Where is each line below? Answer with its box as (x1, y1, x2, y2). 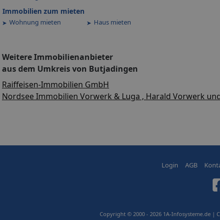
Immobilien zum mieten (2, 6, 84, 16)
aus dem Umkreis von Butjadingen (2, 63, 138, 74)
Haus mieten (94, 18, 133, 27)
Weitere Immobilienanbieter (2, 51, 113, 62)
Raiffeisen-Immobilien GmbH (2, 79, 109, 90)
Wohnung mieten (9, 18, 62, 27)
